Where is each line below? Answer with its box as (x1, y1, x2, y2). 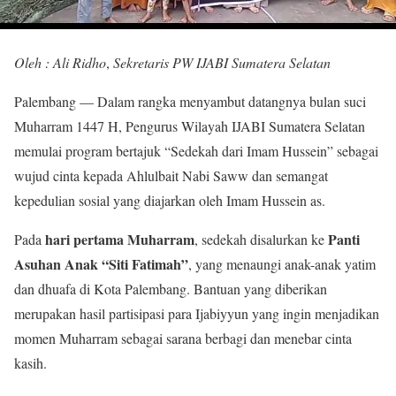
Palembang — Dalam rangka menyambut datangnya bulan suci (14, 92, 366, 111)
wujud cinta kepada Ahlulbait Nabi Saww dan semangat (14, 166, 328, 186)
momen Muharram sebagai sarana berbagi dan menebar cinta (14, 329, 352, 348)
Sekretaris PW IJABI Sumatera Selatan (113, 53, 331, 72)
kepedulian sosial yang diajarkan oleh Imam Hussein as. (14, 191, 325, 210)
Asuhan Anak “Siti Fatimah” (14, 254, 188, 275)
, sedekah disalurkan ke (194, 230, 328, 249)
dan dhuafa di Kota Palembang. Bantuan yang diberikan (14, 279, 327, 299)
